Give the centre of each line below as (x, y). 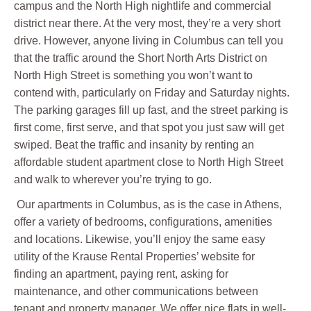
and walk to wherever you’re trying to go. (113, 180)
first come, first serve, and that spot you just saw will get (149, 128)
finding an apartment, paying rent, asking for (121, 274)
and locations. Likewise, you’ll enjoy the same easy (140, 239)
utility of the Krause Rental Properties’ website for (134, 257)
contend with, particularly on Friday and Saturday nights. (152, 93)
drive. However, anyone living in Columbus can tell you (149, 41)
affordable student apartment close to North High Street (149, 162)
